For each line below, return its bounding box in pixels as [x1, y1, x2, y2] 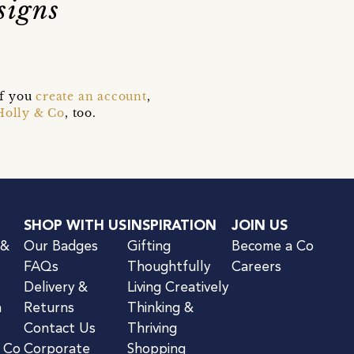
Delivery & [23, 281, 88, 295]
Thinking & [127, 301, 194, 315]
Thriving [127, 322, 177, 336]
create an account [36, 88, 147, 104]
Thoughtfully [127, 260, 210, 274]
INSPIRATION [127, 219, 217, 233]
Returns [23, 301, 74, 315]
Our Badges [23, 239, 98, 254]
